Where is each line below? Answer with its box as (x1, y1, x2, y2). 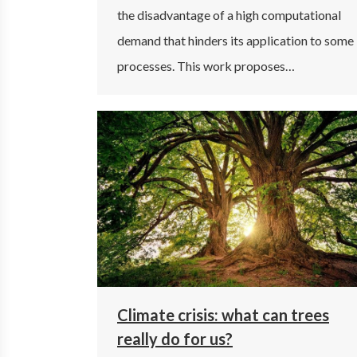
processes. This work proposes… (117, 57, 295, 73)
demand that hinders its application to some (117, 32, 354, 48)
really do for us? (117, 328, 233, 348)
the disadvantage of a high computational (117, 6, 341, 22)
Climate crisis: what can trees (117, 304, 329, 324)
